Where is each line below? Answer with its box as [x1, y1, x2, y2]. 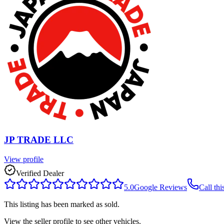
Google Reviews [134, 182, 187, 191]
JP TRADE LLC [4, 134, 73, 145]
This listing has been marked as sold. [4, 199, 119, 208]
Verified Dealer [16, 168, 64, 177]
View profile [4, 154, 43, 163]
